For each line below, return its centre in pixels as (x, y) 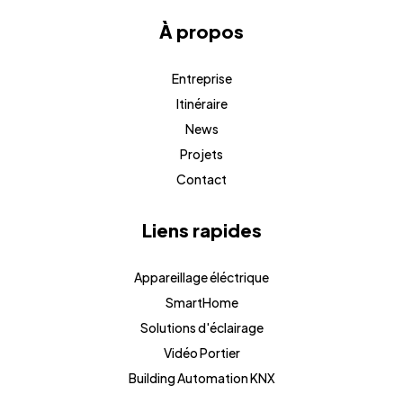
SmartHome (201, 302)
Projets (201, 153)
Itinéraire (201, 103)
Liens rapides (201, 229)
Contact (201, 179)
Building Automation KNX (201, 377)
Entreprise (201, 78)
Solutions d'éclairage (201, 327)
